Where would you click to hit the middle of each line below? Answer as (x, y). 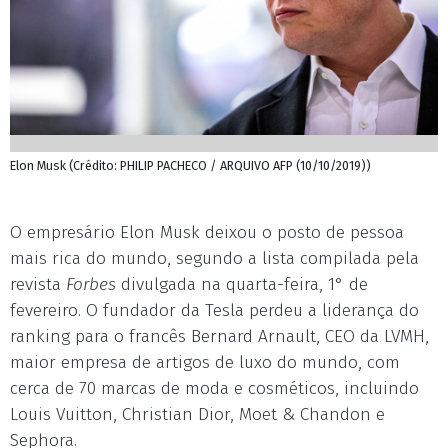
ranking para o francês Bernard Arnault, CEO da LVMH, (219, 336)
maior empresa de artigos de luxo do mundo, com (205, 362)
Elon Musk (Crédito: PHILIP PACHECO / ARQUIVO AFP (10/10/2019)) (190, 165)
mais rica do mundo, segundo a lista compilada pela (214, 258)
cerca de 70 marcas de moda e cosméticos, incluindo (214, 388)
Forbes (91, 284)
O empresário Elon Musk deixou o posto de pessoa (207, 232)
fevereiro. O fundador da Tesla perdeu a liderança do (214, 310)
